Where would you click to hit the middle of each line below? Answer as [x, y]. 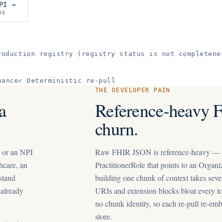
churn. [117, 128]
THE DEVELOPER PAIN [133, 90]
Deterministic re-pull [71, 81]
